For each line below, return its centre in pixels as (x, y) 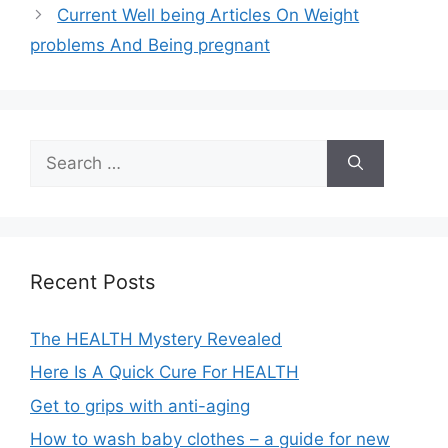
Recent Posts (92, 281)
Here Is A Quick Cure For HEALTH (164, 372)
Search (57, 150)
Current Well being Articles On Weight (208, 14)
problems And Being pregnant (150, 44)
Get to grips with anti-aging (140, 405)
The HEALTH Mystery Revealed (156, 338)
